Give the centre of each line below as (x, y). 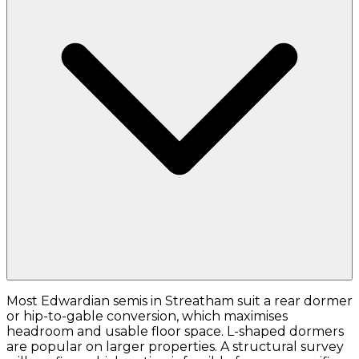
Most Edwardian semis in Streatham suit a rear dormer (179, 301)
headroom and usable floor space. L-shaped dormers (175, 332)
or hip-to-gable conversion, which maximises (147, 317)
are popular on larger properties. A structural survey (175, 347)
